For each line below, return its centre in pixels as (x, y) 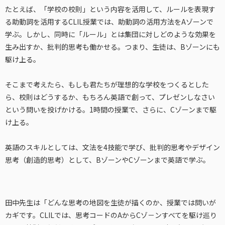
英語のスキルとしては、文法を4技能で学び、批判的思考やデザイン (113, 147)
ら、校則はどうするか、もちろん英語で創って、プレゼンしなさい (110, 97)
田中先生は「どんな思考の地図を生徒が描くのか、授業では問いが (110, 202)
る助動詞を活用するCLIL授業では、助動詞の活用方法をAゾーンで (109, 21)
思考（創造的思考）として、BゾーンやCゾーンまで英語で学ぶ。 (107, 159)
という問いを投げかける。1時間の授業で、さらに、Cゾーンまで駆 (111, 109)
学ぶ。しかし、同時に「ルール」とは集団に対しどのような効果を (110, 34)
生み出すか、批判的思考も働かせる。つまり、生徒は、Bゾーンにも (113, 46)
